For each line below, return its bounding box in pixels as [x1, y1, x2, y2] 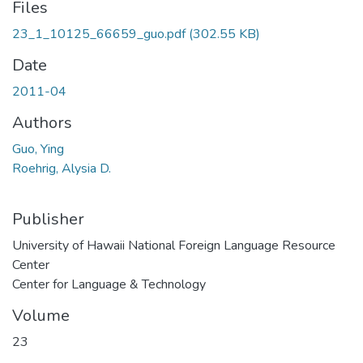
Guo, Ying [12, 140, 64, 159]
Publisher [12, 208, 84, 231]
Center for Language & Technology [12, 275, 206, 294]
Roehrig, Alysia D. [12, 160, 111, 178]
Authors [12, 112, 72, 135]
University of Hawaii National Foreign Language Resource [12, 237, 335, 255]
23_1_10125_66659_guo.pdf [12, 25, 186, 44]
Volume [12, 305, 70, 327]
